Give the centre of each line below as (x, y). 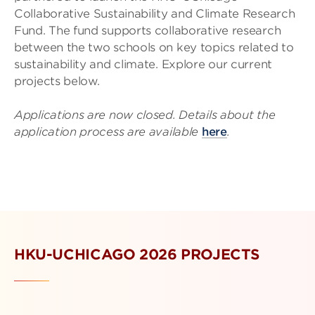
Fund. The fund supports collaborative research (148, 31)
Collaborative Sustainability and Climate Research (155, 14)
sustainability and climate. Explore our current (143, 64)
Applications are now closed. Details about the (145, 115)
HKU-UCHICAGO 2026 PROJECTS (137, 255)
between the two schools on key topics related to (154, 47)
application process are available (108, 132)
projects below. (57, 81)
